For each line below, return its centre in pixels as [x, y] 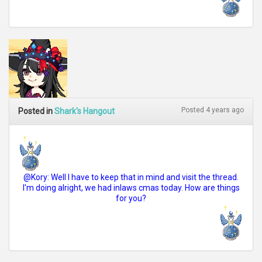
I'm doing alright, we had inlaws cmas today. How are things [131, 188]
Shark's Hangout [85, 111]
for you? [131, 198]
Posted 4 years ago [213, 110]
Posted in [36, 111]
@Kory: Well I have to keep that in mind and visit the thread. [131, 177]
